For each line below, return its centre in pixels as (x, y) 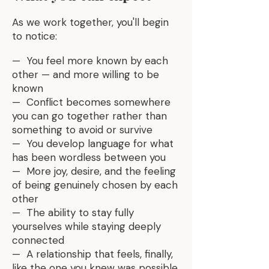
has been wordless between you (89, 157)
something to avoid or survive (82, 130)
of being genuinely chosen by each (95, 185)
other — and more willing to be (86, 74)
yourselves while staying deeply (86, 226)
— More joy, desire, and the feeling (94, 171)
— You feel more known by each (90, 61)
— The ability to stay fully (73, 213)
